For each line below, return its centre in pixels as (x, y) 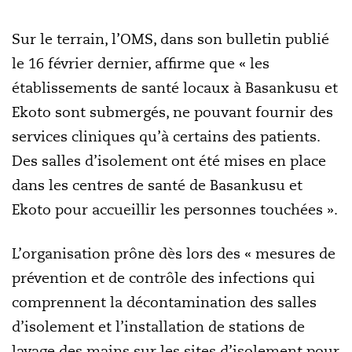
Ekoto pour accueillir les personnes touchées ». (175, 209)
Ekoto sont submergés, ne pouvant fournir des (172, 112)
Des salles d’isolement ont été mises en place (169, 161)
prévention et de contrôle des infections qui (163, 278)
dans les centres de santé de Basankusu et (157, 185)
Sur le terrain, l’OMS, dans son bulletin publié (170, 39)
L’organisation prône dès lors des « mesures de (174, 253)
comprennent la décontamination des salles (164, 302)
